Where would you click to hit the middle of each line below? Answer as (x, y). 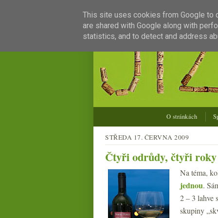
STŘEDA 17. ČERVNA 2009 (147, 137)
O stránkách (182, 117)
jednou (191, 185)
